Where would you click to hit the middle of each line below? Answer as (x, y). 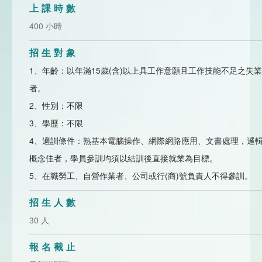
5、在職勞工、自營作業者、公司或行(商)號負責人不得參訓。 (141, 175)
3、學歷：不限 (56, 123)
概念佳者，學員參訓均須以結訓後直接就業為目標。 (123, 158)
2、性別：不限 (56, 105)
